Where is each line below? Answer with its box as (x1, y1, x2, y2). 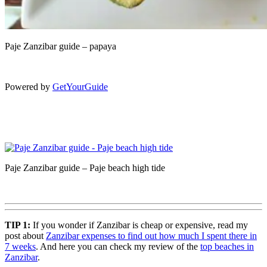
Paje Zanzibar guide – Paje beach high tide (5, 162, 165, 173)
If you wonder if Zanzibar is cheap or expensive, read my (33, 219, 248, 230)
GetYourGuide (52, 81, 108, 92)
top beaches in (200, 241, 254, 252)
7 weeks (5, 241, 36, 252)
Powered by (5, 81, 52, 92)
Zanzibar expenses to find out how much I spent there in (46, 230, 257, 241)
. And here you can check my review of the (36, 241, 200, 252)
